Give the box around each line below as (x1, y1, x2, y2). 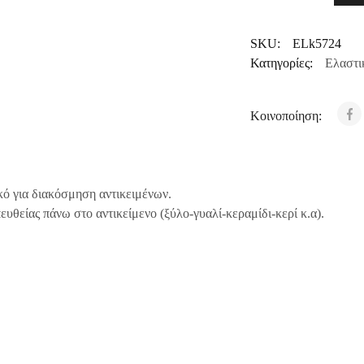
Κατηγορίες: (249, 56, 313, 70)
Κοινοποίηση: (249, 109, 325, 123)
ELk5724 (292, 37, 341, 50)
